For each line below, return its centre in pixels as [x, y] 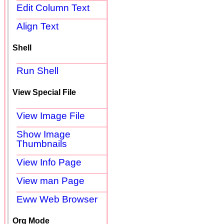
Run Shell [37, 71]
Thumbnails [42, 143]
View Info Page [49, 162]
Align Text [37, 26]
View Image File [51, 115]
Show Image [43, 134]
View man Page [50, 180]
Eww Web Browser [57, 199]
